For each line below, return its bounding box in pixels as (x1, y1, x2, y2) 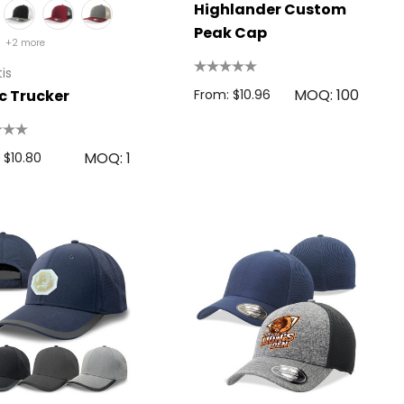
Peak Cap (193, 23, 267, 43)
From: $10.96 (193, 86, 271, 104)
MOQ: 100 (294, 85, 359, 106)
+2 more (5, 36, 45, 50)
